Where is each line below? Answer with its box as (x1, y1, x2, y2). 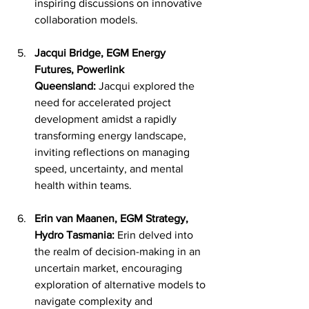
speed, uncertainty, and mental (34, 163, 186, 175)
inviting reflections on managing (34, 146, 192, 158)
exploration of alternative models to (34, 279, 208, 290)
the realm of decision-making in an (34, 246, 203, 257)
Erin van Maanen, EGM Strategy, (34, 212, 191, 224)
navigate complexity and (34, 295, 155, 307)
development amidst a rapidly (34, 113, 179, 125)
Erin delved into (114, 229, 196, 241)
